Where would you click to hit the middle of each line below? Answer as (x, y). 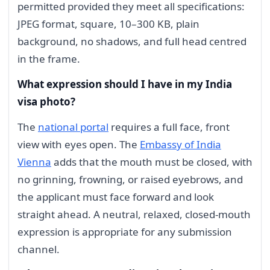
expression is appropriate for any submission (125, 231)
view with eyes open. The (79, 144)
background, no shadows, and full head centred (132, 41)
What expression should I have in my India (125, 84)
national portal (73, 127)
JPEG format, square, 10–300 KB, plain (108, 24)
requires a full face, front (169, 127)
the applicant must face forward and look (116, 196)
